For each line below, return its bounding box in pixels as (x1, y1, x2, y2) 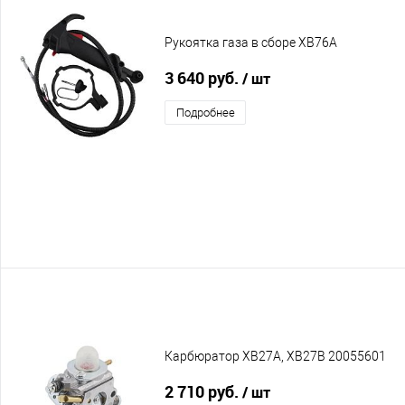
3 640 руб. (165, 66, 242, 89)
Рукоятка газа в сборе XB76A (165, 35, 337, 51)
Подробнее (175, 105, 235, 119)
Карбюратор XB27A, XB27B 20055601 (165, 349, 386, 364)
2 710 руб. (165, 380, 242, 402)
